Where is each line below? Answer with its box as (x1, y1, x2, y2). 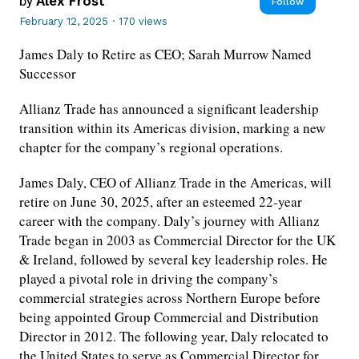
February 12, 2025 (19, 15, 108, 28)
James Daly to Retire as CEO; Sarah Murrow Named (19, 45, 312, 64)
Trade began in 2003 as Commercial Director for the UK (19, 231, 336, 250)
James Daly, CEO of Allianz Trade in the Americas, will (19, 173, 332, 192)
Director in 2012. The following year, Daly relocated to (19, 327, 329, 346)
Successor (19, 64, 76, 83)
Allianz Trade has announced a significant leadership (19, 99, 319, 119)
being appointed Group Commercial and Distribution (19, 308, 319, 327)
